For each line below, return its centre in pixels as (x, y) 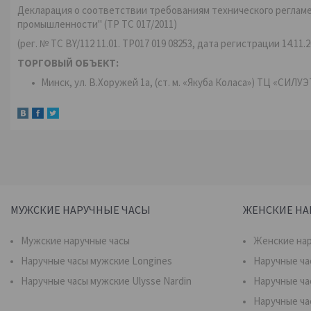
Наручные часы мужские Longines (97, 261)
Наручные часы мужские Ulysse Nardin (107, 281)
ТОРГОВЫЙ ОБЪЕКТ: (68, 63)
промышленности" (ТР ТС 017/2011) (98, 24)
